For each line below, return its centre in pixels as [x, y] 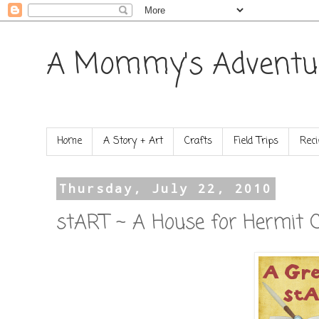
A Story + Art [133, 142]
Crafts [198, 142]
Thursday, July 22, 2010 [166, 189]
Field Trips [256, 142]
